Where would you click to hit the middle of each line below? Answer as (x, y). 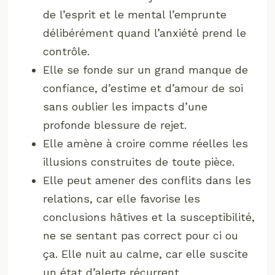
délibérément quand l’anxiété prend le (145, 33)
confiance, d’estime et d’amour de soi (143, 88)
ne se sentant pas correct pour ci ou (141, 235)
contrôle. (67, 51)
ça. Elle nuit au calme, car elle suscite (146, 254)
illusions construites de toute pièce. (139, 161)
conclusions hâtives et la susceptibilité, (149, 217)
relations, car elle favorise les (122, 198)
